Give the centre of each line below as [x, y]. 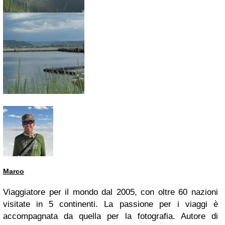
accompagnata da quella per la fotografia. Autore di [110, 216]
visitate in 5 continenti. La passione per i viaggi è [110, 204]
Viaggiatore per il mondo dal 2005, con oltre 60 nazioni [110, 192]
